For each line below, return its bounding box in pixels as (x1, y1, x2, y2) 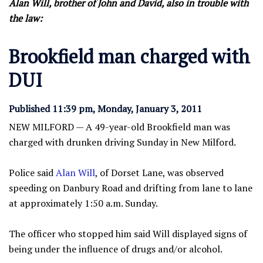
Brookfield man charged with (9, 44, 250, 69)
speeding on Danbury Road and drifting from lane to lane (9, 181, 252, 195)
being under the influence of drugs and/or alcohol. (9, 242, 222, 256)
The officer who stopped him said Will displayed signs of (9, 227, 247, 241)
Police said (9, 166, 56, 180)
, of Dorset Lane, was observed (95, 166, 224, 180)
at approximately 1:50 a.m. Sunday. (9, 197, 158, 210)
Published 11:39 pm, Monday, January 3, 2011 (9, 102, 202, 116)
